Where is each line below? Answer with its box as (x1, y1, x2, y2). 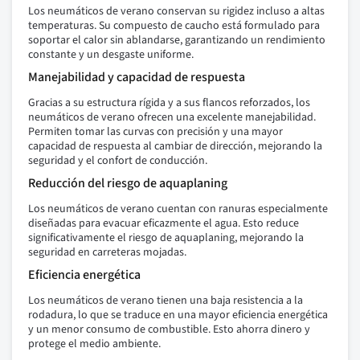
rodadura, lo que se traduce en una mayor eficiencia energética (28, 307, 328, 324)
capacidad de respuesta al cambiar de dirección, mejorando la (28, 138, 322, 155)
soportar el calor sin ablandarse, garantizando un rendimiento (28, 32, 325, 49)
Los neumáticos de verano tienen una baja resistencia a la (28, 292, 303, 309)
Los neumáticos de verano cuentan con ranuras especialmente (28, 201, 328, 218)
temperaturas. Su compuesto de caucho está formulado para (28, 18, 320, 35)
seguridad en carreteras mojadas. (28, 244, 186, 261)
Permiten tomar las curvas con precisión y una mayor (28, 124, 283, 141)
